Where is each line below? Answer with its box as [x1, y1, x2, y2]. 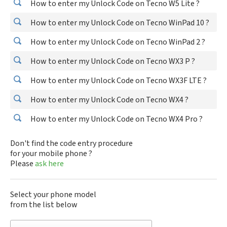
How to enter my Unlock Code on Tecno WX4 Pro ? [29, 113, 203, 125]
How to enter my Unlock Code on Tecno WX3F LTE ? [29, 75, 207, 86]
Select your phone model [10, 189, 96, 200]
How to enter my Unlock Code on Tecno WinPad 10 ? [29, 17, 209, 28]
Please [10, 158, 35, 169]
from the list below [10, 199, 78, 210]
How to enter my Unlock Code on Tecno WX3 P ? [29, 56, 195, 67]
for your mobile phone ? [10, 148, 92, 159]
